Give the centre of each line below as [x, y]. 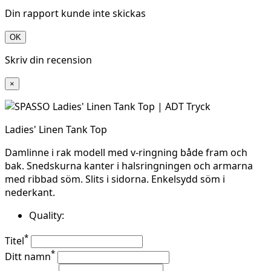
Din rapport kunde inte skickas [75, 14]
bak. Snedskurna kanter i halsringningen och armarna [129, 166]
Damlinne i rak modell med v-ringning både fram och [126, 153]
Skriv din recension [48, 60]
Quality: [47, 216]
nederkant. [30, 193]
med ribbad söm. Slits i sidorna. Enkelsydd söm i [115, 179]
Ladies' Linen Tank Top [56, 130]
